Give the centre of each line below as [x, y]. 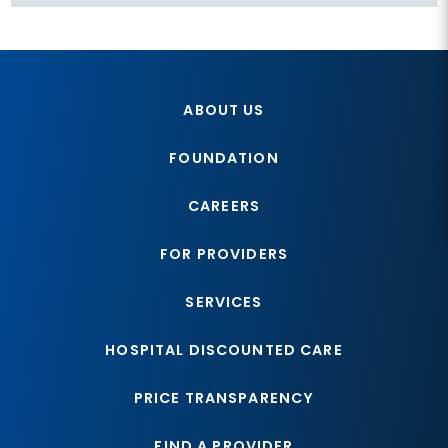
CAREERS [224, 206]
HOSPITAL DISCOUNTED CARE [224, 349]
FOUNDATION [224, 158]
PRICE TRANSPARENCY [224, 397]
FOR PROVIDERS [224, 254]
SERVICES [224, 302]
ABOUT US [224, 110]
